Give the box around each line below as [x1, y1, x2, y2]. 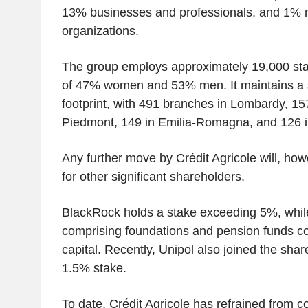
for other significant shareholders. [61, 169, 245, 184]
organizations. [61, 23, 139, 38]
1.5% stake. [61, 261, 126, 275]
